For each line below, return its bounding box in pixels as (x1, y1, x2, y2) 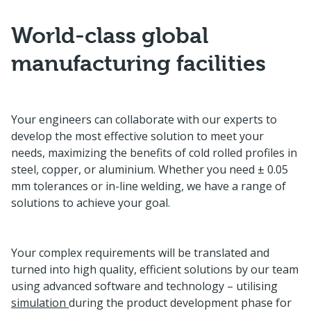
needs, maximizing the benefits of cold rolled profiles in (11, 145, 297, 160)
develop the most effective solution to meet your (11, 128, 264, 144)
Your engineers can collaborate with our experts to (11, 112, 277, 127)
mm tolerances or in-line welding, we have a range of (11, 178, 286, 194)
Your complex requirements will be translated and (11, 245, 269, 260)
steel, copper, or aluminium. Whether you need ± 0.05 (11, 162, 288, 177)
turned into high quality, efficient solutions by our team (11, 262, 299, 277)
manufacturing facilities (11, 51, 266, 76)
